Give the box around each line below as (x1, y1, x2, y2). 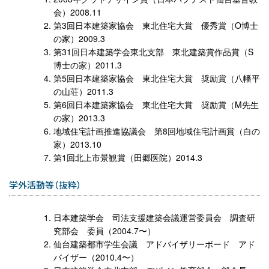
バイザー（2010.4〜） (53, 250, 139, 263)
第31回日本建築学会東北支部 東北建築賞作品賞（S (53, 45, 253, 58)
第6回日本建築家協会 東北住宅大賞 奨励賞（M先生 (53, 98, 259, 110)
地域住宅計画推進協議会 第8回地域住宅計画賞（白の (53, 124, 260, 137)
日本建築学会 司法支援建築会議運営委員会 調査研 (53, 211, 255, 223)
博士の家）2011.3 (53, 58, 122, 71)
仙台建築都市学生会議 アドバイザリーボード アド (53, 237, 255, 250)
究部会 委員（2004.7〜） (53, 224, 156, 237)
